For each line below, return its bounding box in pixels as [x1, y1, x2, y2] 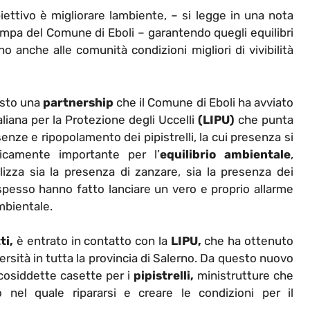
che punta [235, 112, 294, 127]
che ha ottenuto [201, 234, 294, 248]
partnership [43, 95, 114, 109]
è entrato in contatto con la [13, 234, 171, 248]
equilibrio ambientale [160, 147, 291, 161]
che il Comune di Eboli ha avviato [113, 95, 294, 109]
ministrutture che [193, 268, 294, 283]
